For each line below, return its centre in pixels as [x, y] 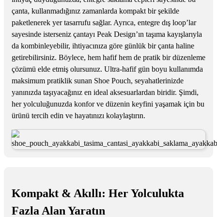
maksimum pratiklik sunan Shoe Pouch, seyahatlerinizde [98, 80]
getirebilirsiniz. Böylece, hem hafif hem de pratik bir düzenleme [108, 57]
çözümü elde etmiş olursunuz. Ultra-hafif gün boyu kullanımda [107, 69]
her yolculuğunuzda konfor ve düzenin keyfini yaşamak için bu [108, 104]
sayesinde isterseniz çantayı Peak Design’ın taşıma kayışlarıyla [107, 34]
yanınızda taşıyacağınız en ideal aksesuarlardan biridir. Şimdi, [105, 92]
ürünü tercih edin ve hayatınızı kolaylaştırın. [78, 115]
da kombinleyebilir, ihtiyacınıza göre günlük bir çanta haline [103, 46]
